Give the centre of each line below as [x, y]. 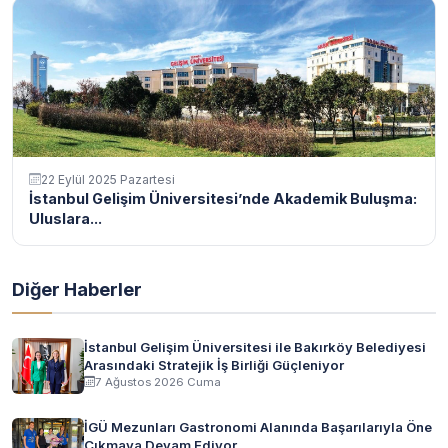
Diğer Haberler [77, 288]
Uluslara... [65, 218]
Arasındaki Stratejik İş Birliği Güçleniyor [214, 364]
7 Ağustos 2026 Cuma [158, 381]
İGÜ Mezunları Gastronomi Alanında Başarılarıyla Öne [258, 426]
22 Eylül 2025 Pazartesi [108, 179]
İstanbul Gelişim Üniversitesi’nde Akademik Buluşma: [223, 198]
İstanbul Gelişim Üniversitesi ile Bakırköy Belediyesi [255, 346]
